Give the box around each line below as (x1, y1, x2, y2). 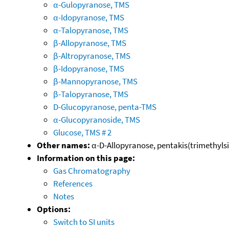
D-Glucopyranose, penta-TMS (53, 101, 156, 112)
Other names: (37, 139, 90, 151)
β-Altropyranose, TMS (53, 50, 130, 61)
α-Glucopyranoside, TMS (53, 113, 140, 125)
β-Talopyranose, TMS (53, 88, 128, 100)
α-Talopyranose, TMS (53, 24, 128, 36)
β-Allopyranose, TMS (53, 37, 126, 49)
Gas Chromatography (53, 165, 130, 176)
